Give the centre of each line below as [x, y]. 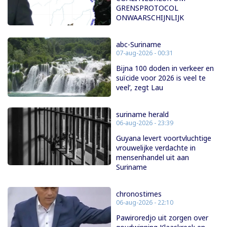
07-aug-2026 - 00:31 [145, 53]
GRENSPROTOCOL [147, 8]
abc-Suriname [139, 44]
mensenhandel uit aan [153, 157]
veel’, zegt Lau [140, 87]
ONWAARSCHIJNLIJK [150, 17]
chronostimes [139, 194]
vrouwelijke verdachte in [156, 147]
